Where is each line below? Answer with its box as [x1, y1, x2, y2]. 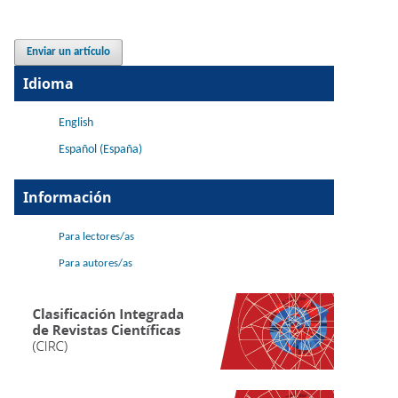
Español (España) [59, 143, 142, 157]
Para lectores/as [59, 231, 134, 243]
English [59, 116, 93, 131]
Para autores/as [59, 258, 132, 270]
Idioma [23, 74, 74, 94]
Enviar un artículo [27, 46, 111, 59]
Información [23, 187, 112, 208]
